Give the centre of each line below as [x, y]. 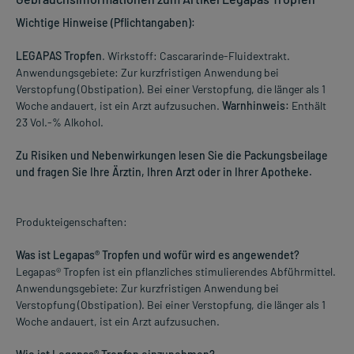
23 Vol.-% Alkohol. [60, 122]
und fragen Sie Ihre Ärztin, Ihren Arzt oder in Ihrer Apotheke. [164, 172]
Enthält [308, 106]
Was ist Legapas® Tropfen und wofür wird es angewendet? [158, 255]
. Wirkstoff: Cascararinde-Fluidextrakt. [196, 56]
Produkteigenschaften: [72, 222]
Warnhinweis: [256, 106]
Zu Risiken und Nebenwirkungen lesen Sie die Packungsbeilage [172, 156]
